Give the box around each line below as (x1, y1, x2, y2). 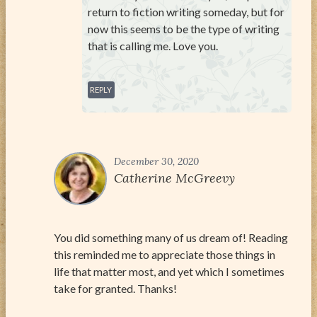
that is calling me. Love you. (88, 38, 218, 52)
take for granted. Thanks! (54, 281, 177, 295)
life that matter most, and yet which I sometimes (54, 264, 284, 278)
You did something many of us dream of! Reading (54, 230, 288, 244)
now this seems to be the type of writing (88, 21, 279, 35)
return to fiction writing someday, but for (88, 4, 284, 18)
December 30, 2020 (114, 154, 199, 168)
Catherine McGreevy (114, 169, 235, 186)
